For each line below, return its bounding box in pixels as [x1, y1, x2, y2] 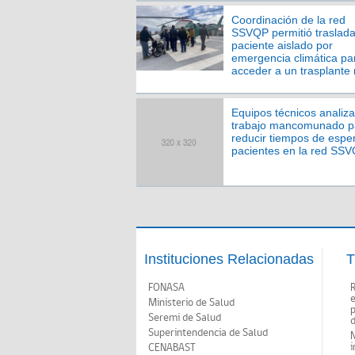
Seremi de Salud [148, 310, 221, 326]
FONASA [148, 280, 185, 296]
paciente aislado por [231, 39, 333, 52]
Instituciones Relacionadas [144, 251, 314, 267]
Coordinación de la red [231, 13, 345, 26]
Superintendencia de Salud [148, 325, 268, 341]
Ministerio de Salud [148, 295, 235, 311]
